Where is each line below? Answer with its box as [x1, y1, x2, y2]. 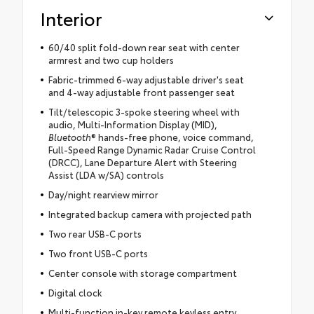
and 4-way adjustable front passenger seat [48, 86, 235, 99]
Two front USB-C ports [48, 247, 148, 260]
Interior [41, 6, 102, 31]
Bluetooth [48, 130, 91, 144]
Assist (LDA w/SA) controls [48, 168, 164, 182]
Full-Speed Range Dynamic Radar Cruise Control [48, 143, 256, 156]
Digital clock [48, 286, 102, 299]
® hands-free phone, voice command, [90, 130, 254, 144]
